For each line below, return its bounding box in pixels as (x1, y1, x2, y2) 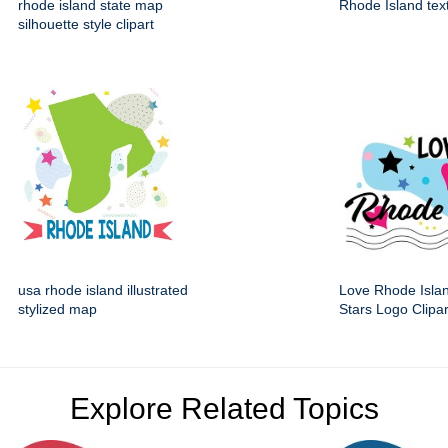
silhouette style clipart (18, 16, 154, 33)
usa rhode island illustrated (18, 282, 188, 299)
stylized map (18, 301, 97, 318)
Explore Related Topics (69, 392, 379, 426)
